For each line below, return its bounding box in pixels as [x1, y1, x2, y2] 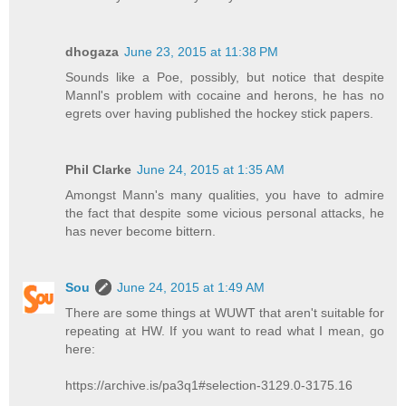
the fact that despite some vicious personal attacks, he [65, 205, 384, 220]
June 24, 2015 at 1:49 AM [117, 279, 266, 295]
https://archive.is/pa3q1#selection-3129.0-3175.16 [65, 377, 353, 392]
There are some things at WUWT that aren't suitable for [65, 304, 384, 320]
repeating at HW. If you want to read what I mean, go [65, 323, 384, 338]
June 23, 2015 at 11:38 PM [124, 43, 279, 59]
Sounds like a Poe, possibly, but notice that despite [65, 69, 384, 84]
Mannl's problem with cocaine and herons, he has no [65, 87, 384, 102]
